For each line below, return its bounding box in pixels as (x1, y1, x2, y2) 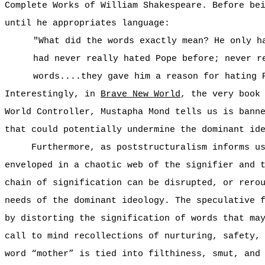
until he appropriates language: (5, 18, 170, 28)
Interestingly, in (5, 89, 101, 99)
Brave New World (101, 89, 180, 99)
